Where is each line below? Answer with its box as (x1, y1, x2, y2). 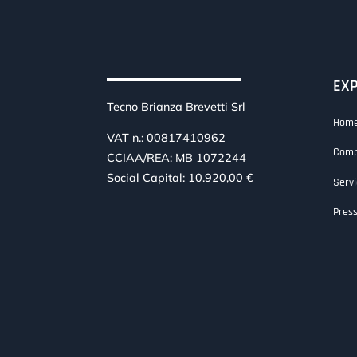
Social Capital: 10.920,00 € (107, 171, 254, 186)
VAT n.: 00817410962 (107, 131, 226, 146)
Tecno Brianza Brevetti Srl (107, 99, 246, 114)
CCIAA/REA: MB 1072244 (107, 151, 247, 166)
